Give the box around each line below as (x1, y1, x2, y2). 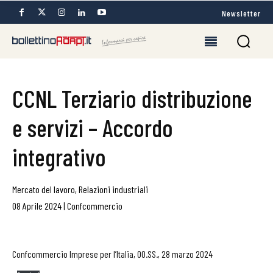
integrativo (12, 142, 106, 171)
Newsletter (222, 7, 261, 18)
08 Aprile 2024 (12, 200, 62, 211)
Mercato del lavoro (12, 183, 75, 195)
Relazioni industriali (79, 183, 148, 195)
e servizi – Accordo (12, 113, 173, 142)
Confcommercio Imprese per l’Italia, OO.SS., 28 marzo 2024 (12, 248, 213, 260)
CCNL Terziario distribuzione (12, 83, 252, 113)
